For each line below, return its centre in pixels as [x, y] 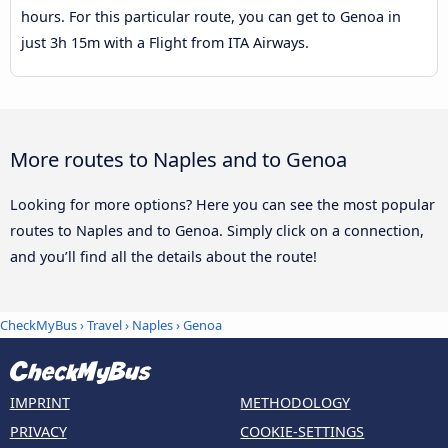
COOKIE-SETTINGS [302, 431]
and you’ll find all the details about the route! [163, 256]
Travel [104, 325]
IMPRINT [39, 402]
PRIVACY [38, 431]
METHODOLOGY [295, 402]
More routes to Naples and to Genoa [178, 158]
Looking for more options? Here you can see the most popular [222, 204]
